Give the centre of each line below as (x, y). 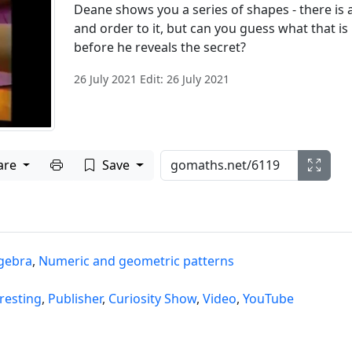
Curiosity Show (152, 298)
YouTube (268, 298)
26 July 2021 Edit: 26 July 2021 (151, 79)
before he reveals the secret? (159, 47)
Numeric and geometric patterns (136, 260)
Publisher (75, 298)
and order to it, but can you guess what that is (211, 28)
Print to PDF (98, 165)
